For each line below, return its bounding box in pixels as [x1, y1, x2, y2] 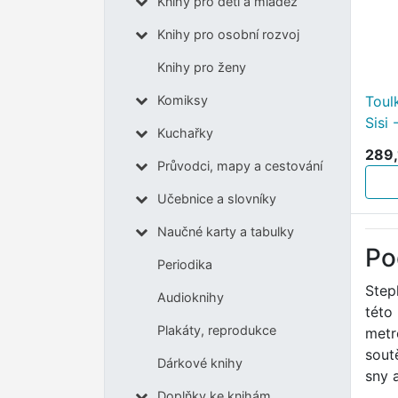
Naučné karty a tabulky [156, 224, 294, 240]
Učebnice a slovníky [156, 191, 276, 207]
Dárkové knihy [156, 355, 243, 371]
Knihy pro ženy [156, 60, 246, 76]
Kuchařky [156, 125, 213, 141]
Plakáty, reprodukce [156, 322, 276, 338]
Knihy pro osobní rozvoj [156, 27, 299, 43]
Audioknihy [156, 290, 224, 306]
